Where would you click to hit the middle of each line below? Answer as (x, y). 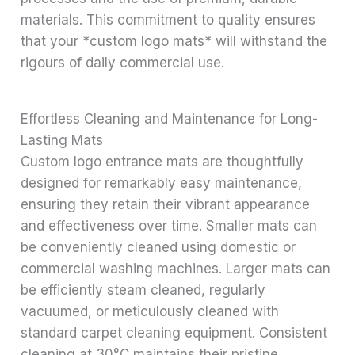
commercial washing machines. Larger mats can (176, 268)
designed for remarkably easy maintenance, (162, 183)
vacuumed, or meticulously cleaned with (150, 311)
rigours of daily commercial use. (123, 62)
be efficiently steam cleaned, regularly (143, 290)
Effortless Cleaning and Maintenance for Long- (170, 118)
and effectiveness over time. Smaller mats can (169, 225)
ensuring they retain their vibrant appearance (166, 204)
